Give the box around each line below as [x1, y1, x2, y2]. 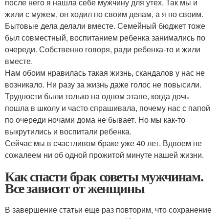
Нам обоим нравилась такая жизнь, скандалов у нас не [5, 66, 205, 78]
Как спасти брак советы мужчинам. [5, 166, 203, 186]
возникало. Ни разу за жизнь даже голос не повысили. [5, 78, 201, 90]
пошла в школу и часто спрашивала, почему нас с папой [5, 102, 210, 113]
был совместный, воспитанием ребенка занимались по [5, 31, 205, 43]
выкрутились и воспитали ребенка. [5, 125, 131, 137]
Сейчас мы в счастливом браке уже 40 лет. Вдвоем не [5, 137, 202, 149]
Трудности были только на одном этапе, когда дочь [5, 90, 189, 102]
